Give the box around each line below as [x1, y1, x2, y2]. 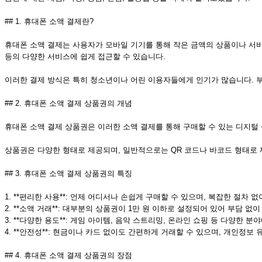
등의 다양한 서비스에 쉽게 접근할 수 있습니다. [5, 52, 166, 61]
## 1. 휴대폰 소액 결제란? [5, 17, 94, 26]
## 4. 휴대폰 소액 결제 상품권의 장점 [5, 251, 132, 260]
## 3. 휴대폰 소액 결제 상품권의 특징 [5, 169, 132, 178]
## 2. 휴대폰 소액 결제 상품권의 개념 [5, 99, 132, 108]
